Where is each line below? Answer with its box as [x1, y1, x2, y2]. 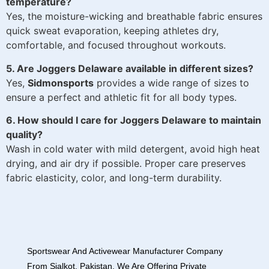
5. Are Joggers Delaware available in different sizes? [6, 62, 253, 74]
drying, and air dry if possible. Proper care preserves [6, 157, 246, 170]
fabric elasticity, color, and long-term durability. [6, 172, 222, 184]
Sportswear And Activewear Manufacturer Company [26, 246, 223, 256]
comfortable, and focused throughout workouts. [6, 39, 226, 52]
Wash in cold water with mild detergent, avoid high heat [6, 143, 260, 156]
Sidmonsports [28, 76, 94, 89]
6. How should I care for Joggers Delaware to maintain [6, 114, 261, 127]
